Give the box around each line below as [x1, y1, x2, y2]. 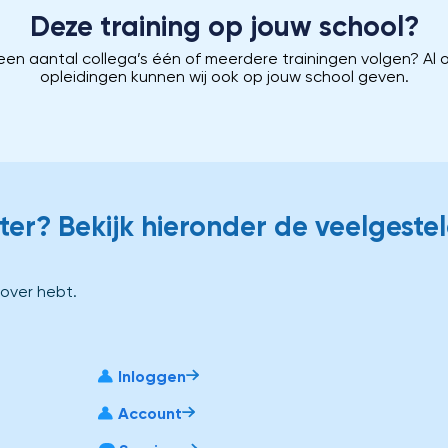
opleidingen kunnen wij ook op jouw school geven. [39, 67, 409, 86]
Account [118, 403, 183, 423]
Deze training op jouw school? [29, 10, 419, 43]
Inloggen [118, 366, 187, 386]
